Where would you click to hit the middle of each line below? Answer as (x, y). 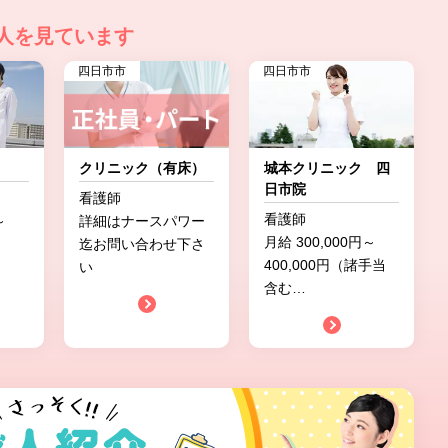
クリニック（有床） (142, 168)
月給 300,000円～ (320, 242)
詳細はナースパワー (142, 221)
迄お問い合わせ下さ (142, 244)
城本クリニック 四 (327, 168)
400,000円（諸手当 (325, 265)
